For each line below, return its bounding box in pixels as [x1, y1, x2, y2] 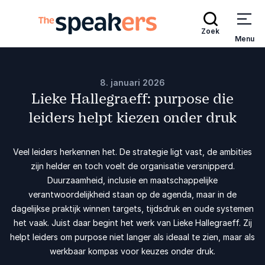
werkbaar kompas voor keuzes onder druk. [50, 246, 215, 256]
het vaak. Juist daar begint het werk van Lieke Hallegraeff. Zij [13, 218, 252, 228]
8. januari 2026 [100, 77, 165, 88]
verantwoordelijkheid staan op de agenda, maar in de [28, 189, 237, 199]
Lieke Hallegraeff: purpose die [31, 90, 234, 108]
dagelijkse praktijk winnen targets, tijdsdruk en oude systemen [11, 203, 254, 214]
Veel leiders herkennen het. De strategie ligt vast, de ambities [13, 147, 252, 157]
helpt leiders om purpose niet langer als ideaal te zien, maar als [10, 232, 255, 242]
